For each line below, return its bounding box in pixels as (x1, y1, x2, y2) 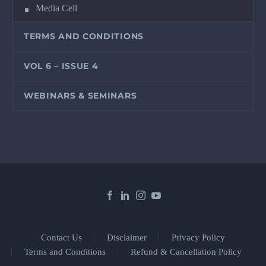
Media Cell (36, 2, 77, 13)
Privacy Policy (172, 232, 225, 242)
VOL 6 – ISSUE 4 (24, 60, 99, 71)
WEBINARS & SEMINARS (24, 90, 137, 101)
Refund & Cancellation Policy (131, 246, 242, 256)
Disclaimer (107, 232, 147, 242)
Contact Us (41, 232, 82, 242)
